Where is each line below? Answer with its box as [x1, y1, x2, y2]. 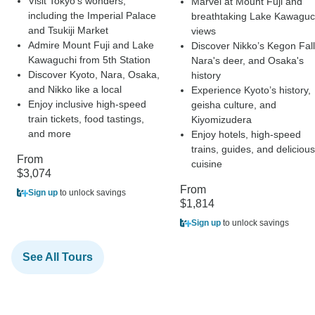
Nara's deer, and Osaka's [191, 55, 304, 67]
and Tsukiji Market [28, 25, 108, 37]
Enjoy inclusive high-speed [28, 98, 146, 110]
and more [28, 128, 71, 140]
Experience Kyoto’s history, [191, 84, 311, 96]
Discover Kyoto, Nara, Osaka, [28, 69, 160, 81]
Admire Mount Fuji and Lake [28, 39, 154, 51]
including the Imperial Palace [28, 10, 156, 22]
